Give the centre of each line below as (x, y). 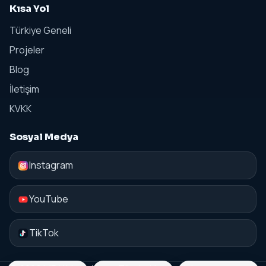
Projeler (27, 50)
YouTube (49, 199)
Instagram (51, 165)
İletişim (24, 89)
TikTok (44, 233)
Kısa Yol (29, 9)
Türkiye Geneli (40, 31)
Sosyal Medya (44, 137)
